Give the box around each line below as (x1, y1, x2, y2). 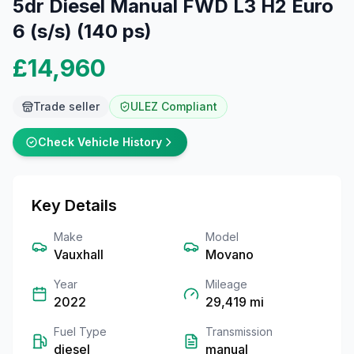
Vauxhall (54, 247, 104, 262)
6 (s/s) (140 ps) (13, 20, 152, 43)
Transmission (205, 325, 273, 338)
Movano (205, 247, 254, 262)
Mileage (205, 277, 247, 291)
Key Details (32, 196, 117, 215)
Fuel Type (54, 325, 107, 338)
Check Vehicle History (38, 135, 162, 149)
